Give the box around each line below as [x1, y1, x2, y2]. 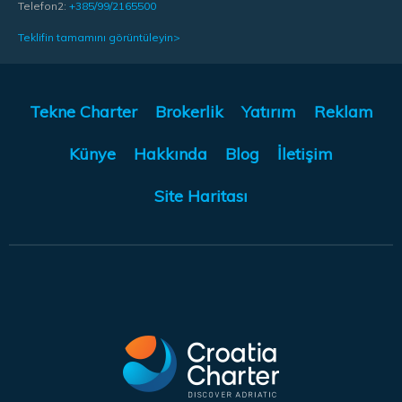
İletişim [277, 144, 333, 165]
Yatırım [240, 101, 296, 123]
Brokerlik [154, 101, 223, 123]
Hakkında [134, 144, 207, 165]
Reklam [313, 101, 373, 123]
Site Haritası [154, 186, 248, 207]
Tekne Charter [29, 101, 137, 123]
